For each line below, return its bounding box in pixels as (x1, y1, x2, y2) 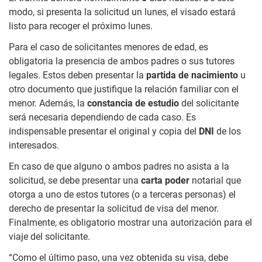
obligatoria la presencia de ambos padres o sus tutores (9, 55, 235, 67)
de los (214, 125, 241, 137)
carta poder (141, 174, 189, 186)
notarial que (189, 174, 241, 186)
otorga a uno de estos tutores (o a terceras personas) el (9, 188, 236, 200)
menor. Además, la (9, 97, 87, 109)
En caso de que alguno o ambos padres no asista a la (9, 160, 229, 172)
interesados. (9, 139, 59, 151)
